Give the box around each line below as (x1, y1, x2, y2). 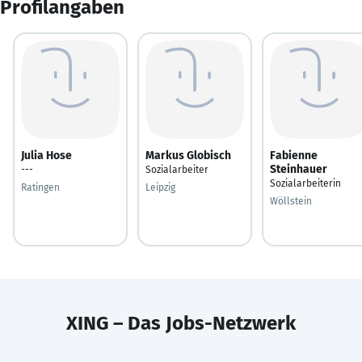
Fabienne (270, 148, 318, 162)
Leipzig (145, 181, 175, 193)
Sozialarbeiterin (270, 177, 341, 189)
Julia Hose (21, 148, 72, 162)
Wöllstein (270, 195, 312, 207)
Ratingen (21, 181, 60, 193)
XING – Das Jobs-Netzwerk (66, 311, 296, 335)
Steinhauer (270, 162, 327, 176)
